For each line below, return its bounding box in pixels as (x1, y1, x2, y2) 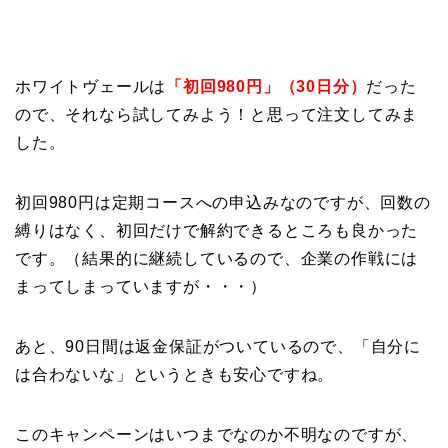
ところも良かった (283, 222, 419, 240)
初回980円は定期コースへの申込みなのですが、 (15, 194, 381, 212)
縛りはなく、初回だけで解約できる (15, 222, 284, 240)
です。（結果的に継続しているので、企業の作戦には (15, 250, 419, 268)
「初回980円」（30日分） (166, 78, 367, 96)
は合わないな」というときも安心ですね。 (15, 366, 335, 384)
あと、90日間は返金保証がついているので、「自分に (15, 338, 421, 356)
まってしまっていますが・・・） (15, 278, 268, 296)
